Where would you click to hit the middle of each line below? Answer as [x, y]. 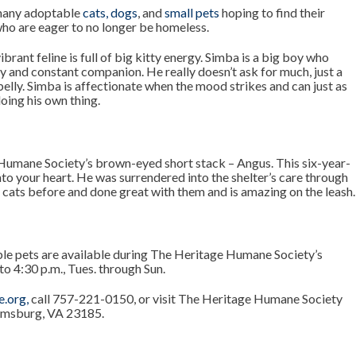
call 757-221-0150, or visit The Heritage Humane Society [186, 299]
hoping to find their [273, 13]
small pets [192, 13]
